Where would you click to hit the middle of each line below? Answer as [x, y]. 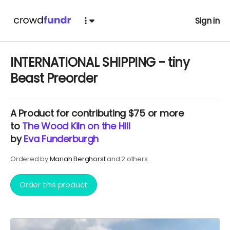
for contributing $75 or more [119, 113]
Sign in [207, 21]
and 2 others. [128, 159]
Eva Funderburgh [61, 139]
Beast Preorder [54, 78]
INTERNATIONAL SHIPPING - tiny [100, 62]
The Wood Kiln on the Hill [76, 126]
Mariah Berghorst [78, 159]
